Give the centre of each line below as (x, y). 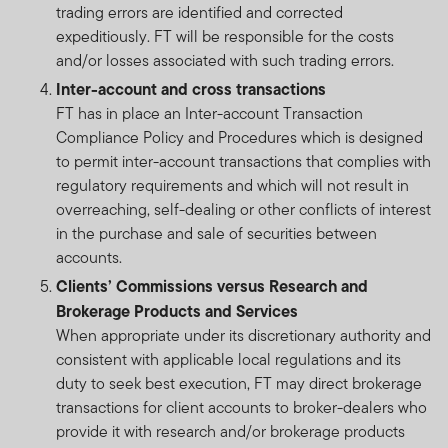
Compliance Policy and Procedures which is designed (239, 137)
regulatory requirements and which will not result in (232, 185)
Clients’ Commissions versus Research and (212, 285)
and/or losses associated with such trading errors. (225, 60)
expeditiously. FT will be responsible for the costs (225, 36)
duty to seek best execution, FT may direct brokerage (239, 383)
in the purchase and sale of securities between (216, 233)
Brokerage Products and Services (177, 310)
